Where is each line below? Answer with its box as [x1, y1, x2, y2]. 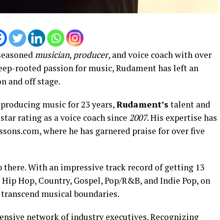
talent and [168, 99, 210, 110]
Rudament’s [116, 99, 168, 110]
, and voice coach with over [108, 49, 212, 61]
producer [73, 49, 108, 61]
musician [35, 49, 69, 61]
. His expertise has [147, 112, 217, 124]
